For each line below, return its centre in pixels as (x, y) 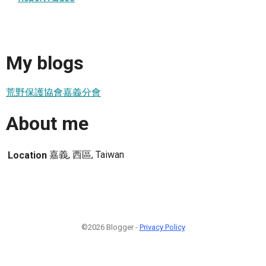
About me (47, 123)
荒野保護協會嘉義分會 (53, 93)
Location (27, 156)
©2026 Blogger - (110, 227)
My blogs (45, 63)
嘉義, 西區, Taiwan (87, 155)
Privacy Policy (162, 227)
